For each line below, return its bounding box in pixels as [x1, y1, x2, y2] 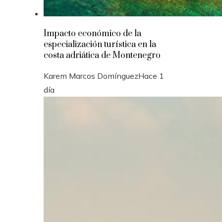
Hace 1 [138, 71, 164, 81]
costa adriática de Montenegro [44, 50, 161, 61]
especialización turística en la [44, 39, 156, 50]
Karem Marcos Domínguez [44, 71, 138, 81]
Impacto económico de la [44, 28, 141, 39]
